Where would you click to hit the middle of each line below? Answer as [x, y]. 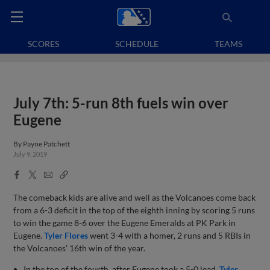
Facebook [31, 174]
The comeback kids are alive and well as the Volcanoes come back [135, 197]
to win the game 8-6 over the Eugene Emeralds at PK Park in [125, 222]
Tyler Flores [66, 235]
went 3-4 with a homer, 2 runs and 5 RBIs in [170, 235]
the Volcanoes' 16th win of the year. [80, 248]
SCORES [44, 44]
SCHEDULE [137, 44]
